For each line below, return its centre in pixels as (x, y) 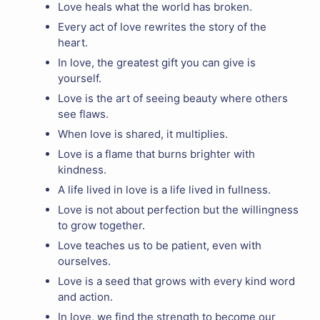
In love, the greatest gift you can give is (157, 62)
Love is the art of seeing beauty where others (173, 98)
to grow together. (101, 225)
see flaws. (83, 114)
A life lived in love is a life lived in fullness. (164, 189)
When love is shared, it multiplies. (143, 134)
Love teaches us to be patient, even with (160, 245)
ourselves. (84, 261)
